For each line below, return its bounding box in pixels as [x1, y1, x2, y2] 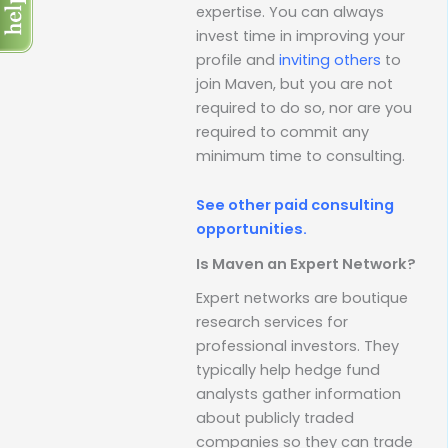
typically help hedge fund [196, 359, 380, 380]
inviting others [279, 49, 381, 70]
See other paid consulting [196, 195, 394, 216]
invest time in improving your [196, 25, 405, 46]
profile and [196, 49, 279, 70]
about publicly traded [196, 407, 354, 428]
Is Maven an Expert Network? [196, 253, 416, 274]
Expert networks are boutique [196, 287, 408, 308]
